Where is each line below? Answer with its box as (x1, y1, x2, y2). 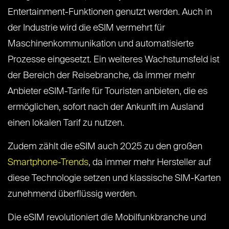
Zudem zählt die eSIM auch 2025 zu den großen (8, 142, 202, 152)
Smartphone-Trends (8, 158, 88, 168)
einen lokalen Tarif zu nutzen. (8, 119, 124, 128)
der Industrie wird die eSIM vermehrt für (8, 24, 165, 33)
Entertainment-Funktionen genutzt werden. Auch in (8, 8, 212, 17)
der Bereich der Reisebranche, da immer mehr (8, 71, 195, 81)
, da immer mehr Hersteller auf (88, 158, 211, 168)
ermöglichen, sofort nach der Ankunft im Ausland (8, 103, 203, 112)
